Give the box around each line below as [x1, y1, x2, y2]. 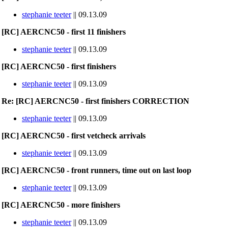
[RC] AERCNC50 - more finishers [2, 201, 120, 209]
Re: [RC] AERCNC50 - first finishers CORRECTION [2, 97, 189, 105]
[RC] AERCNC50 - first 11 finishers [2, 27, 126, 36]
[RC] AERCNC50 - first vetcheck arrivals [2, 131, 146, 140]
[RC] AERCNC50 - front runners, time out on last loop [2, 166, 191, 175]
